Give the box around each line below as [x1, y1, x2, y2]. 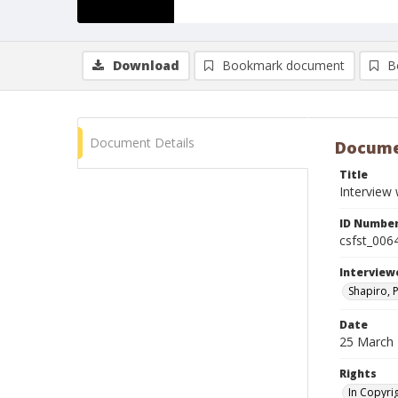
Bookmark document [222, 57, 345, 74]
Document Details [90, 134, 195, 151]
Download [113, 57, 179, 74]
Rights [339, 366, 377, 381]
